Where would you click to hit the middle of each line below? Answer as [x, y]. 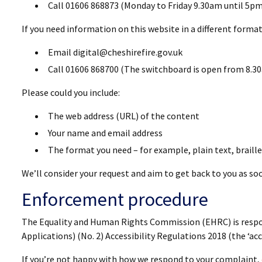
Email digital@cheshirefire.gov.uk [115, 52]
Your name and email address [105, 133]
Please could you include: [71, 92]
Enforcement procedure [115, 199]
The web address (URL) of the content [124, 116]
